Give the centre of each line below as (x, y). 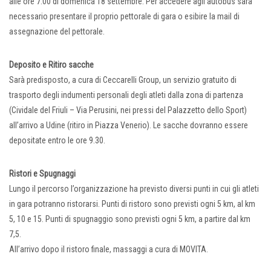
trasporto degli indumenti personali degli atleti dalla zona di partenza (126, 95)
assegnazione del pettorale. (57, 32)
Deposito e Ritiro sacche (51, 65)
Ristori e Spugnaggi (42, 174)
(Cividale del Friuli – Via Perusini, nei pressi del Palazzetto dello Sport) (128, 110)
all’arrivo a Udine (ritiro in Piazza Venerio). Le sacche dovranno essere (129, 126)
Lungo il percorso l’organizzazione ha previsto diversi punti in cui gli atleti (134, 189)
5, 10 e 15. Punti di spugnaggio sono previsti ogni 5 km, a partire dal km (130, 219)
